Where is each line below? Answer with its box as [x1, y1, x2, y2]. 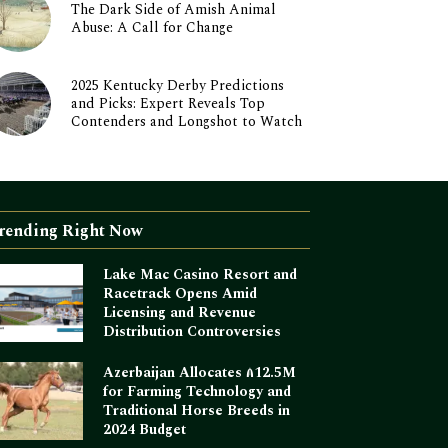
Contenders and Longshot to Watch [70, 111, 302, 132]
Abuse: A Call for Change [70, 17, 233, 39]
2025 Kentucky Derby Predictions [70, 75, 284, 96]
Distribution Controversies [103, 321, 282, 343]
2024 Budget [103, 419, 187, 441]
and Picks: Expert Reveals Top [70, 93, 265, 114]
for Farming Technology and [103, 381, 292, 403]
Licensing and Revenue [103, 302, 257, 324]
